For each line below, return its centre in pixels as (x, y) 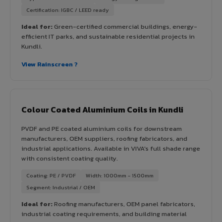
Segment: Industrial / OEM (61, 187)
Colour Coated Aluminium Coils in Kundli (102, 109)
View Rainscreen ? (50, 64)
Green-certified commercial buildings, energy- (125, 26)
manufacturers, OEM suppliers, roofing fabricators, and (104, 138)
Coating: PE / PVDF (51, 175)
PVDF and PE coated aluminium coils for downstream (102, 128)
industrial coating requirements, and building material (104, 214)
